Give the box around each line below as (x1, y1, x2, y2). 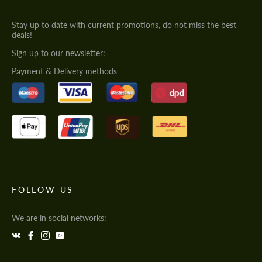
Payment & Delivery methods (12, 66, 117, 77)
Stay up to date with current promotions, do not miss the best (12, 20, 236, 30)
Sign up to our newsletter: (12, 48, 105, 58)
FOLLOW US (12, 184, 74, 195)
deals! (12, 30, 32, 40)
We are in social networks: (12, 212, 106, 223)
